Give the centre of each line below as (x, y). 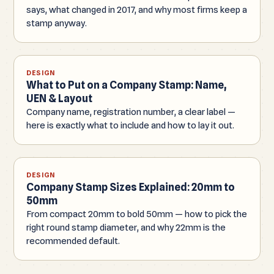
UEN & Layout (59, 98)
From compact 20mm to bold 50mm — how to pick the (137, 213)
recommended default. (73, 240)
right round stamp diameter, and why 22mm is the (126, 227)
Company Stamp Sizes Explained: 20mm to (131, 187)
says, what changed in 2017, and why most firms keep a (137, 9)
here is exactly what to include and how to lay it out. (130, 125)
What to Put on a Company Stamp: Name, (126, 85)
